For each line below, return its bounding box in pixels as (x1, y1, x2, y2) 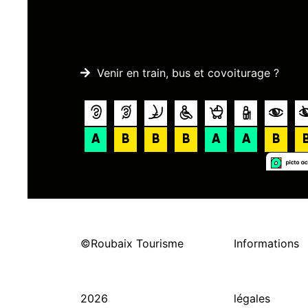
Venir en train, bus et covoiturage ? (97, 66, 279, 80)
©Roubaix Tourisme (80, 236, 184, 250)
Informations (233, 236, 299, 250)
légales (233, 291, 270, 305)
